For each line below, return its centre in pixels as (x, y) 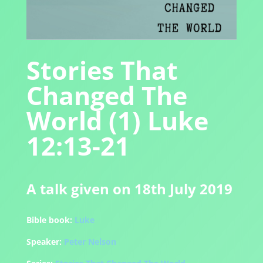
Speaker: (44, 242)
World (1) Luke (117, 121)
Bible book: (49, 220)
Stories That (102, 70)
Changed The (107, 96)
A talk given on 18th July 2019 (129, 189)
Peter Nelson (90, 242)
